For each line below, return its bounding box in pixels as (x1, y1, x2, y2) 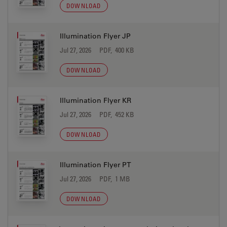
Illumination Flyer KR (60, 96, 131, 105)
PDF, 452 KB (99, 110, 134, 119)
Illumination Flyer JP (60, 31, 131, 41)
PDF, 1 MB (99, 174, 130, 183)
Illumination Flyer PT (60, 160, 131, 169)
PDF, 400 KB (99, 46, 134, 54)
